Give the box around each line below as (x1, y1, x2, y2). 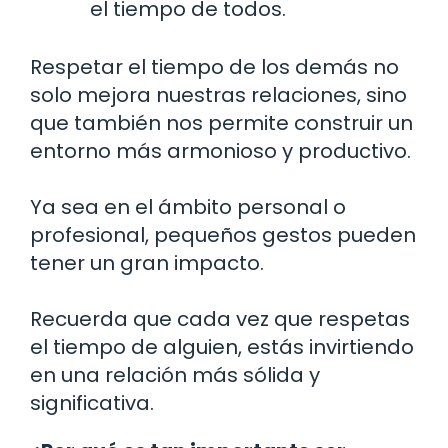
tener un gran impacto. (30, 249, 264, 278)
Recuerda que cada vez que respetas (30, 305, 410, 334)
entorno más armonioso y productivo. (30, 137, 411, 166)
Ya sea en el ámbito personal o (30, 193, 346, 222)
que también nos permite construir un (30, 109, 413, 138)
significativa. (30, 389, 154, 418)
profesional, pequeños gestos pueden (30, 221, 416, 250)
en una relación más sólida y (30, 361, 320, 390)
